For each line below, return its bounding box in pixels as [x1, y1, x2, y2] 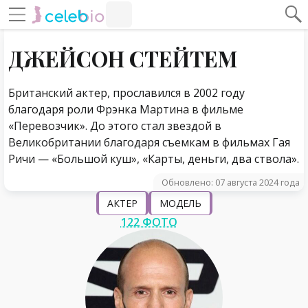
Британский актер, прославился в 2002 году [8, 85, 245, 100]
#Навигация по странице [118, 14, 256, 30]
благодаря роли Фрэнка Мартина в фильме [8, 102, 243, 117]
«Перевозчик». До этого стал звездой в [8, 118, 221, 133]
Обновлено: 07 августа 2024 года [162, 176, 300, 188]
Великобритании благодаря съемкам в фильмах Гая [8, 135, 290, 150]
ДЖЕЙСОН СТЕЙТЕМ [8, 44, 237, 73]
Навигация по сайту [8, 19, 116, 35]
